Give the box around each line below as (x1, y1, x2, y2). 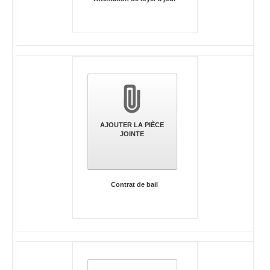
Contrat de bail (111, 181, 158, 189)
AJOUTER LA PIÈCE (100, 121, 165, 129)
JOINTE (120, 130, 145, 138)
